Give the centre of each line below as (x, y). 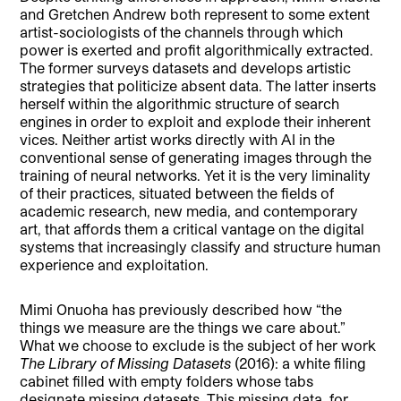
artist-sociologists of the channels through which (182, 32)
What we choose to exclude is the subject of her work (198, 346)
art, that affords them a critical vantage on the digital (192, 229)
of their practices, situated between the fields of (177, 193)
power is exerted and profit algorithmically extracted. (197, 50)
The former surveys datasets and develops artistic (186, 68)
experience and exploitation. (115, 265)
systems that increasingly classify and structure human (200, 247)
